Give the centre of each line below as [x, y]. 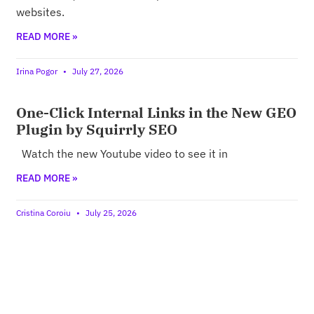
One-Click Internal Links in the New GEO [157, 112]
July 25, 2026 [110, 212]
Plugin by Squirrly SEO [97, 129]
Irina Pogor [38, 71]
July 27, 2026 [97, 71]
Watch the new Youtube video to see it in [122, 153]
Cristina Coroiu [45, 212]
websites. [41, 12]
